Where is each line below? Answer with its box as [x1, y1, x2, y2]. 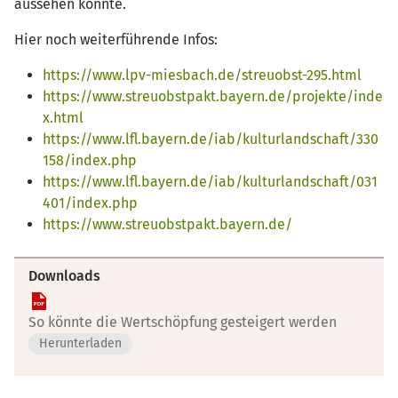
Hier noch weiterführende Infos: [14, 30, 218, 48]
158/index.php [43, 151, 137, 169]
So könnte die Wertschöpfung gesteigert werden [28, 313, 337, 330]
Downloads [28, 267, 100, 284]
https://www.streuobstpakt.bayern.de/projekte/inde [43, 87, 383, 105]
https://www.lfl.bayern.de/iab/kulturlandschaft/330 [43, 130, 378, 147]
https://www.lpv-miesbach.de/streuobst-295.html [43, 66, 365, 84]
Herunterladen [39, 335, 122, 351]
